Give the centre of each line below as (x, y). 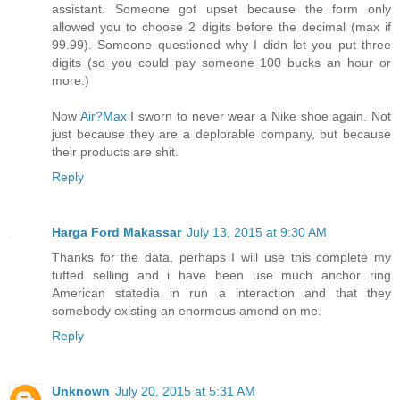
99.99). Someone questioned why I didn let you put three (221, 44)
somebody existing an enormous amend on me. (187, 310)
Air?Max (103, 116)
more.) (71, 80)
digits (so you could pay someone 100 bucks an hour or (221, 62)
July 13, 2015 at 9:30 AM (257, 232)
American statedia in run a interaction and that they (221, 292)
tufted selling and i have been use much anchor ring (221, 275)
